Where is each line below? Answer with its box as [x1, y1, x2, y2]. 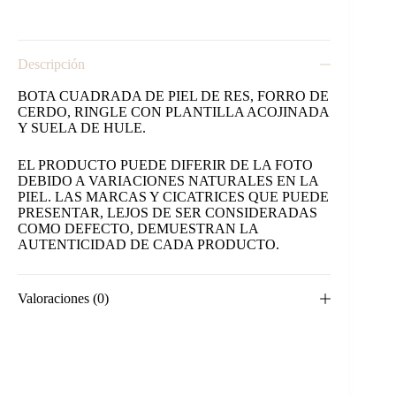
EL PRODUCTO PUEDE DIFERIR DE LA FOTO [18, 157, 313, 173]
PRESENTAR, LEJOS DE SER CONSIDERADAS [18, 205, 317, 221]
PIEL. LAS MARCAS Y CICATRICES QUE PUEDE [18, 189, 329, 205]
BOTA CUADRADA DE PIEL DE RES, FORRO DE [18, 88, 329, 104]
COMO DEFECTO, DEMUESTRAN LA [18, 221, 258, 237]
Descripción [18, 57, 85, 72]
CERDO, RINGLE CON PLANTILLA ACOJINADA [18, 104, 329, 120]
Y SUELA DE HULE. [18, 120, 146, 136]
